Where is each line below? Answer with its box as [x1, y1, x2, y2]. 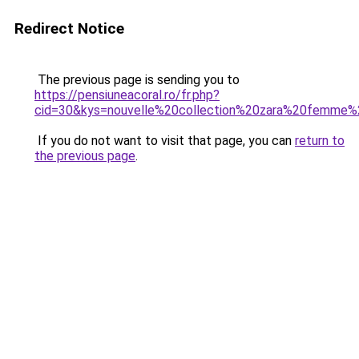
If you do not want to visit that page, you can [34, 133, 295, 148]
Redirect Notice [14, 19, 124, 38]
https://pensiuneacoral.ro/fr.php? [34, 87, 220, 103]
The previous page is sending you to [34, 72, 240, 87]
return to [295, 133, 345, 148]
